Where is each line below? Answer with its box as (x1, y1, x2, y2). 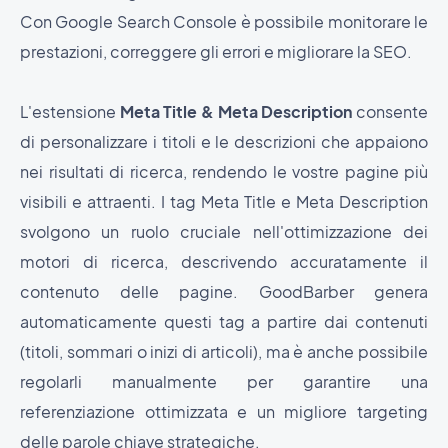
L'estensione (20, 101, 120, 123)
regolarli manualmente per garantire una (20, 371, 428, 393)
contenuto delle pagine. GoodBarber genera (20, 281, 428, 303)
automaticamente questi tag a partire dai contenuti (20, 311, 428, 333)
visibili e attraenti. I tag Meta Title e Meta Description (20, 191, 428, 213)
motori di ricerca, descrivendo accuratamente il (20, 251, 428, 273)
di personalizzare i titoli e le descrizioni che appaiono (20, 131, 428, 153)
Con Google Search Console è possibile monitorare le (20, 11, 428, 33)
